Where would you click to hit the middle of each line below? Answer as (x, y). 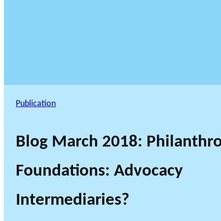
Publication (36, 104)
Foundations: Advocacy (99, 172)
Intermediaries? (73, 201)
